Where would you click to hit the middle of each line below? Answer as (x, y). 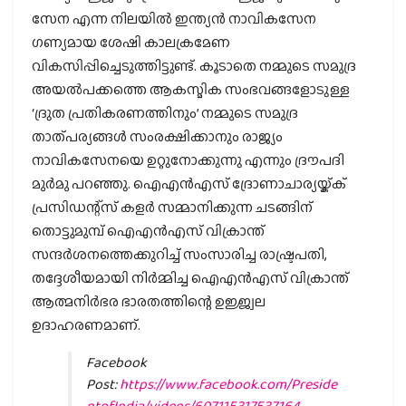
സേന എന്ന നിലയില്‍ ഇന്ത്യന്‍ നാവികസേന (174, 18)
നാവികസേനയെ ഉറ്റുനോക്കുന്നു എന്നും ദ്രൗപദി (188, 159)
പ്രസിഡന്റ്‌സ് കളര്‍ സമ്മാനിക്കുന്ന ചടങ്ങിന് (172, 207)
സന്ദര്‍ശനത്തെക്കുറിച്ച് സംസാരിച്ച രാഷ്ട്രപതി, (179, 254)
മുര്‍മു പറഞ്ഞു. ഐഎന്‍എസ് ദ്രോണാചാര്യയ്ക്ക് (189, 183)
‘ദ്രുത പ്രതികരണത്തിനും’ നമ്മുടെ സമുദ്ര (165, 112)
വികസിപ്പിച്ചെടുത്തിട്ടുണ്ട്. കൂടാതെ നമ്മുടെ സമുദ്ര (194, 65)
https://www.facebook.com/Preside (228, 383)
